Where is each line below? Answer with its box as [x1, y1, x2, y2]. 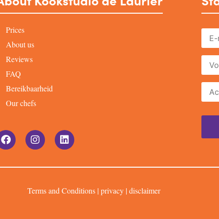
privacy [101, 185, 124, 196]
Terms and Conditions [27, 185, 95, 196]
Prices [5, 24, 24, 35]
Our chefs [5, 98, 36, 109]
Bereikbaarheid [5, 83, 53, 94]
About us [5, 39, 34, 50]
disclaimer [129, 185, 160, 196]
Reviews [5, 54, 33, 65]
